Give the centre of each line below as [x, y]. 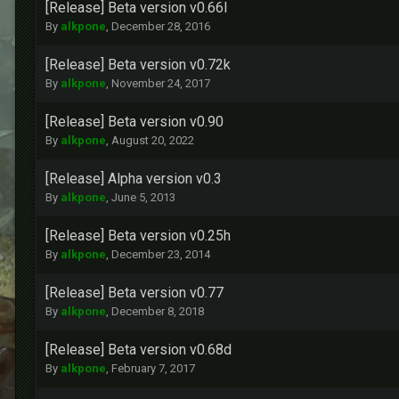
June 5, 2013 [143, 198]
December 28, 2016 [161, 27]
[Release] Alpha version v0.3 [134, 179]
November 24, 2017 [161, 84]
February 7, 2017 [153, 369]
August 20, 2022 [153, 141]
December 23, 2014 [161, 255]
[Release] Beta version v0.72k [138, 65]
